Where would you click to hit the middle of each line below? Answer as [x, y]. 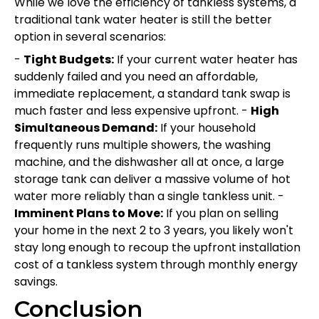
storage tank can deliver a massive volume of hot [152, 179]
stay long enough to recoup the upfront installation [157, 247]
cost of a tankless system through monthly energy [156, 264]
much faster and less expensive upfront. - [132, 110]
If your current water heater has [206, 59]
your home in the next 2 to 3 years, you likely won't [154, 230]
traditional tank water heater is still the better [143, 19]
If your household [206, 127]
